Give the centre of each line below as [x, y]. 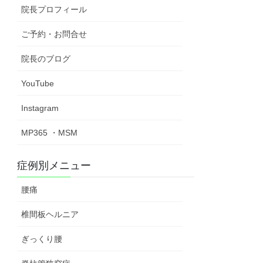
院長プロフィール [54, 9]
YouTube [38, 83]
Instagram [40, 108]
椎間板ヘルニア [50, 214]
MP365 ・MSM [50, 132]
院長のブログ [46, 58]
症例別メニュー [54, 165]
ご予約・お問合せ [54, 34]
